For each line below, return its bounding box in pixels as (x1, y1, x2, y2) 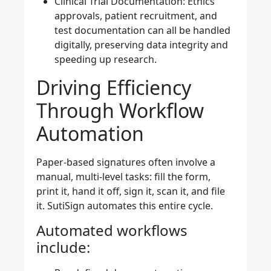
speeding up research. (54, 53, 157, 67)
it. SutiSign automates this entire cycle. (36, 199, 213, 213)
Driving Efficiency (36, 74, 191, 101)
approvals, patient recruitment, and (54, 9, 217, 23)
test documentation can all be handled (54, 24, 230, 38)
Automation (36, 120, 144, 147)
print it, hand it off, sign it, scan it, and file (36, 184, 225, 198)
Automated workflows (36, 220, 188, 240)
